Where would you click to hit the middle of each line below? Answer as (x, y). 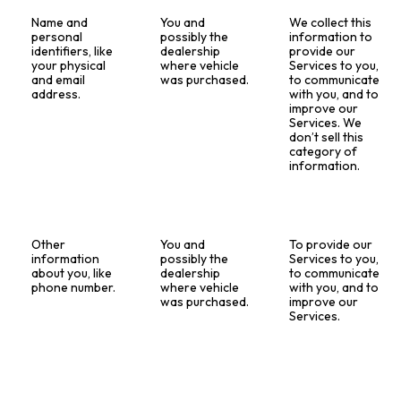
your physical (69, 66)
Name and (60, 23)
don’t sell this (327, 137)
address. (56, 94)
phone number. (74, 288)
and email (59, 80)
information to (331, 37)
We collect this (331, 23)
